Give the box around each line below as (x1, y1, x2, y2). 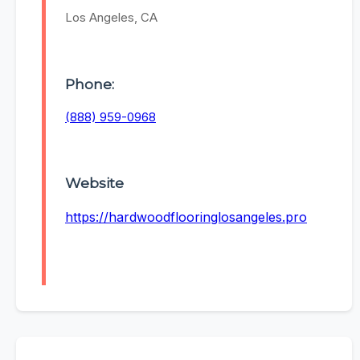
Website (65, 174, 124, 192)
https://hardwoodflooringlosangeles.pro (65, 209, 307, 226)
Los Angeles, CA (65, 10, 157, 26)
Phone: (65, 75, 114, 92)
